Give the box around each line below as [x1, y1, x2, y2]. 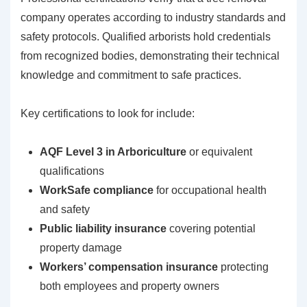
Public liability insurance [40, 223, 167, 235]
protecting [218, 261, 269, 273]
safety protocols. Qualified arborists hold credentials [21, 31, 271, 43]
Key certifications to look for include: [21, 108, 195, 120]
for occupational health [153, 184, 267, 197]
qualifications [40, 165, 104, 177]
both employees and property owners [40, 280, 219, 293]
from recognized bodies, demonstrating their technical [21, 50, 280, 62]
